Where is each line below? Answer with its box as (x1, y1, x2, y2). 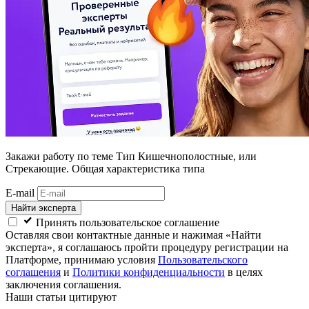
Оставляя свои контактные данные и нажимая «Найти (6, 229, 261, 241)
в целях (225, 266, 263, 279)
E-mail (6, 187, 34, 199)
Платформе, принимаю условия (6, 254, 158, 266)
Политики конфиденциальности (72, 266, 225, 279)
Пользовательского (158, 254, 248, 266)
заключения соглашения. (6, 279, 121, 291)
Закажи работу (6, 150, 74, 163)
